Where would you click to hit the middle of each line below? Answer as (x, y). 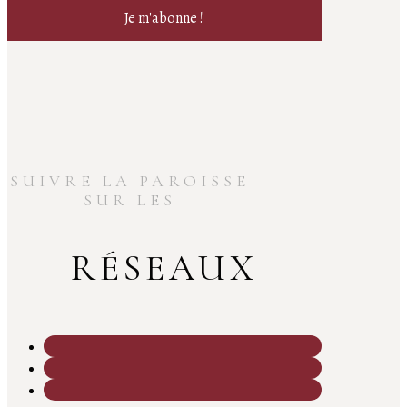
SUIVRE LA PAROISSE (130, 180)
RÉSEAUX (164, 268)
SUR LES (130, 199)
